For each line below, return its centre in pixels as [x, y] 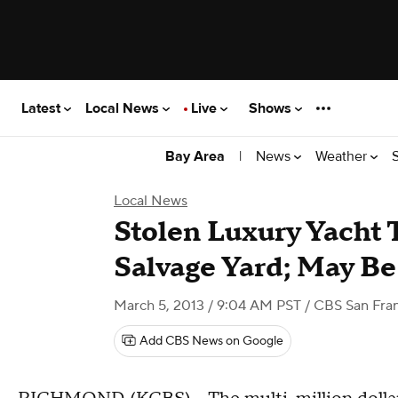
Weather [343, 156]
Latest [43, 108]
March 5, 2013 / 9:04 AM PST [207, 306]
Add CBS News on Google [211, 341]
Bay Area [195, 156]
